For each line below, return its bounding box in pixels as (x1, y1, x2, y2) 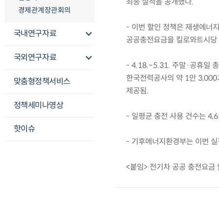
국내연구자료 (13, 28, 57, 39)
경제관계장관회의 (18, 5, 71, 15)
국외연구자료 (13, 52, 57, 63)
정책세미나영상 (13, 100, 64, 110)
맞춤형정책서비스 (13, 76, 70, 87)
